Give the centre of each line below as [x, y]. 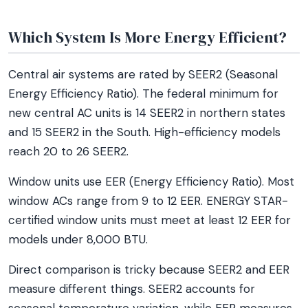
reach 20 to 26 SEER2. [68, 151]
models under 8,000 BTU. [78, 239]
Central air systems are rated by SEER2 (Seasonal [143, 74]
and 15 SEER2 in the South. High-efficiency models [144, 132]
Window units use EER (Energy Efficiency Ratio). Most [151, 181]
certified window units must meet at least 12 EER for [150, 220]
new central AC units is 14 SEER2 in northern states [147, 113]
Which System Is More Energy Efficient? [147, 37]
